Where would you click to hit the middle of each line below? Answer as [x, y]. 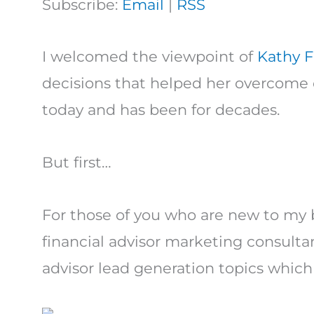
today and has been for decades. [161, 110]
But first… [77, 163]
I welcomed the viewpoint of [150, 57]
